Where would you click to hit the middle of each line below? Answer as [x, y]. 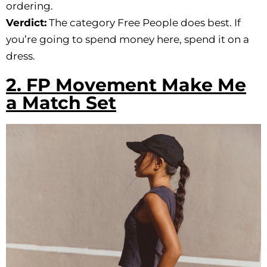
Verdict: [26, 23]
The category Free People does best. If [144, 23]
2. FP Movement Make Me [126, 85]
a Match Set [61, 103]
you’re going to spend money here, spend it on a [128, 40]
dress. [21, 56]
